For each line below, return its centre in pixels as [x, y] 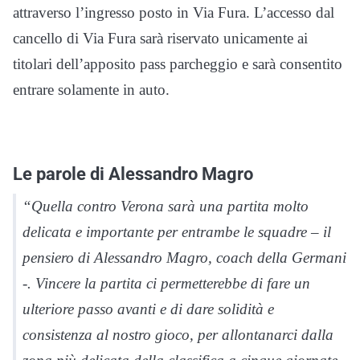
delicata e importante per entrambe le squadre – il [177, 231]
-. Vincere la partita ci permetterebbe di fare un [166, 283]
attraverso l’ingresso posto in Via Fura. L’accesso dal [174, 12]
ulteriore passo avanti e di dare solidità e [148, 309]
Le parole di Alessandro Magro [133, 173]
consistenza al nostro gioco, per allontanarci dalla [178, 334]
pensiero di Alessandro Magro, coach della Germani [184, 257]
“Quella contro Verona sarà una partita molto [166, 206]
